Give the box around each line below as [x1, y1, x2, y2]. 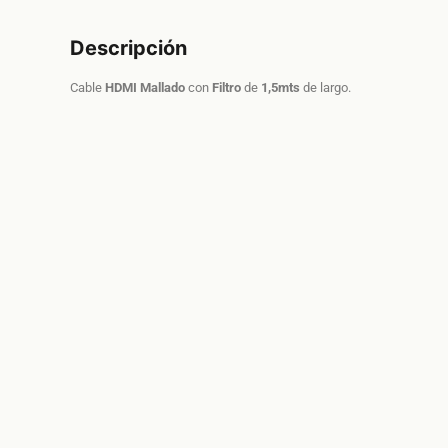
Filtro [212, 80, 241, 96]
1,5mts [261, 80, 300, 96]
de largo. [300, 80, 351, 96]
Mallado [140, 80, 185, 96]
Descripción [70, 36, 187, 61]
